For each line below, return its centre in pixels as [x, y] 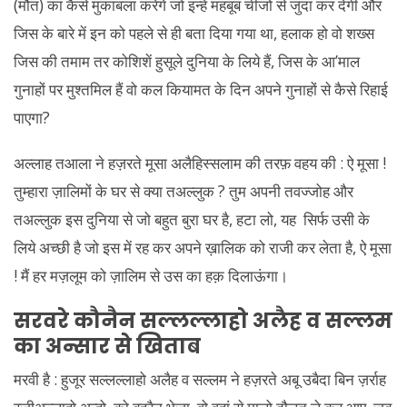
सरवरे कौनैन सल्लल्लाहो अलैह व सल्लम [203, 320]
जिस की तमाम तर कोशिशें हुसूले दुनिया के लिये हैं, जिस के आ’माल [187, 61]
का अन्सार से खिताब [107, 346]
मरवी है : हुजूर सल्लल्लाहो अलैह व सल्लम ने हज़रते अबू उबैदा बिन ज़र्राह [200, 379]
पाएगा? [32, 117]
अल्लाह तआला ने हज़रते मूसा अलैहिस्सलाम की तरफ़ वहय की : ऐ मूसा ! [200, 163]
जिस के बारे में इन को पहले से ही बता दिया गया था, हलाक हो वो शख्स [194, 33]
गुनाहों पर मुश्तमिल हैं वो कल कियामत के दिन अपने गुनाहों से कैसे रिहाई [201, 89]
